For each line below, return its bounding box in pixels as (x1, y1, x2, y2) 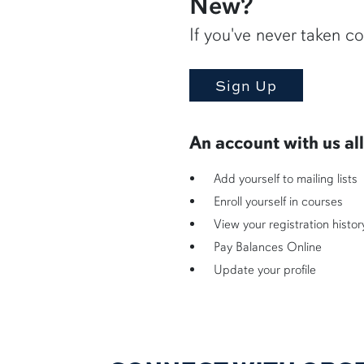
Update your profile (213, 261, 316, 278)
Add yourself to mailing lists (213, 170, 357, 187)
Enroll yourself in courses (213, 193, 343, 210)
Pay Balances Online (213, 238, 322, 255)
